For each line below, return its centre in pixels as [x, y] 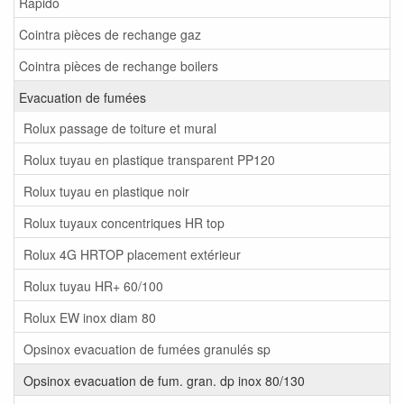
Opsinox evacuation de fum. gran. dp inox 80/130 [164, 380]
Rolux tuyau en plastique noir [106, 191]
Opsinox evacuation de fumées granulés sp [147, 349]
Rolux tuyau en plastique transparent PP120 [149, 159]
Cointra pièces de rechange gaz [110, 34]
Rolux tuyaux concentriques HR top [124, 222]
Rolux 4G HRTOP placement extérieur [132, 254]
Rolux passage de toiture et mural [120, 128]
